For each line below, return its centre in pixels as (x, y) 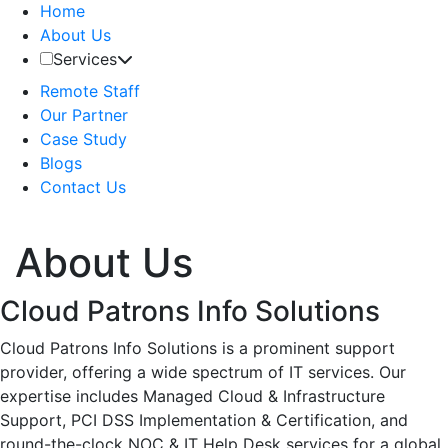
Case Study (83, 139)
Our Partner (84, 115)
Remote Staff (90, 91)
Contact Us (83, 187)
